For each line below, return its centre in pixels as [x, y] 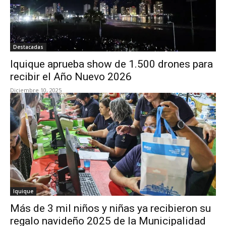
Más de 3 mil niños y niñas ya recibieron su [110, 208]
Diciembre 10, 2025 [36, 90]
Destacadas [28, 47]
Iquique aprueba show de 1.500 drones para [111, 64]
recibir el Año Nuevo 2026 [71, 77]
